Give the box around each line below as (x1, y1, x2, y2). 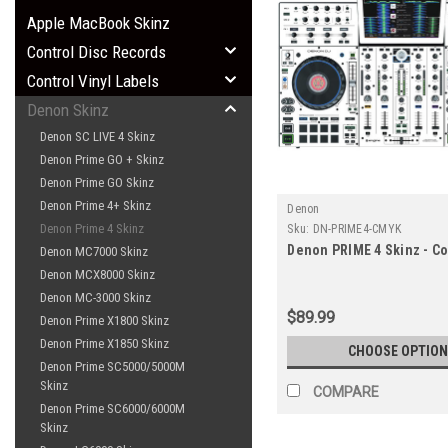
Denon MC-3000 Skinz (40, 290, 151, 305)
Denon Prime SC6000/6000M (40, 401, 185, 416)
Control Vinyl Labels (27, 71, 159, 91)
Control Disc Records (27, 42, 166, 62)
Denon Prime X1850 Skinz (40, 336, 169, 351)
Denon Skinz (27, 100, 109, 120)
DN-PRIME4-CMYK (312, 221, 402, 236)
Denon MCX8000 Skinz (40, 267, 155, 282)
